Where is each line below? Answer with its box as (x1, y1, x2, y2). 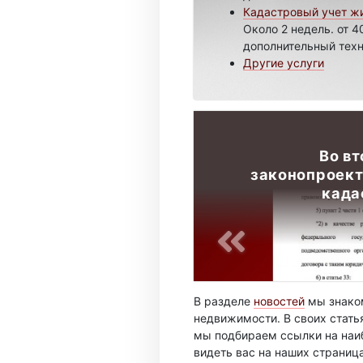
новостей (254, 293, 305, 308)
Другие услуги (243, 55, 324, 70)
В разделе (194, 293, 254, 308)
